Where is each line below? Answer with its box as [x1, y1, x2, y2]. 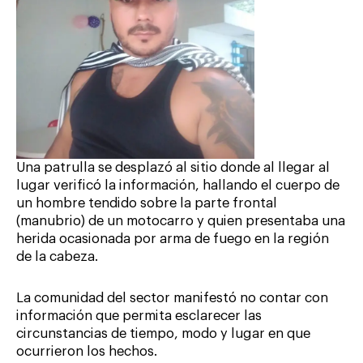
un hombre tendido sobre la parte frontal [16, 197, 277, 211]
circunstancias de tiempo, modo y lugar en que [16, 327, 310, 341]
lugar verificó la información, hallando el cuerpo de [16, 179, 340, 193]
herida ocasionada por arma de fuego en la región [16, 233, 329, 246]
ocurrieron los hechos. [16, 345, 157, 359]
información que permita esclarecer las [16, 310, 262, 323]
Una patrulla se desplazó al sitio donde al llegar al [16, 161, 330, 175]
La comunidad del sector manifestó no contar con [16, 292, 328, 305]
